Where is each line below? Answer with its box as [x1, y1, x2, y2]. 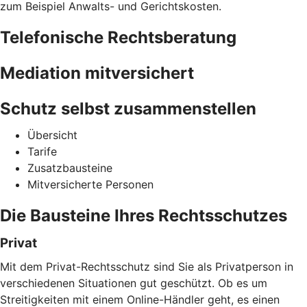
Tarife [27, 144, 57, 158]
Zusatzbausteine [27, 160, 112, 175]
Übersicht [27, 127, 77, 142]
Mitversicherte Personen [27, 177, 153, 191]
